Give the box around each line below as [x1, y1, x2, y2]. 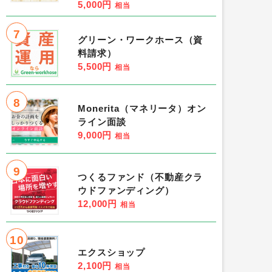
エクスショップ [78, 248, 146, 258]
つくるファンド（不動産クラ [78, 172, 203, 183]
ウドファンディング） [78, 186, 174, 196]
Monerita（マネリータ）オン [78, 104, 206, 114]
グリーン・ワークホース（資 [78, 35, 203, 46]
